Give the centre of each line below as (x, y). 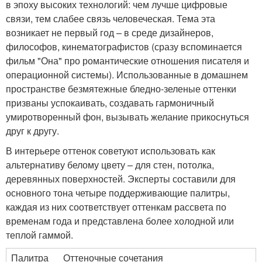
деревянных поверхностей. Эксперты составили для (121, 178)
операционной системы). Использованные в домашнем (127, 74)
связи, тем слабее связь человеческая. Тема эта (111, 18)
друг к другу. (32, 130)
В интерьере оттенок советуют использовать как (111, 150)
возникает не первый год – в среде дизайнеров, (110, 32)
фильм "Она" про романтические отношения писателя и (127, 60)
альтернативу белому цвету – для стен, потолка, (110, 164)
